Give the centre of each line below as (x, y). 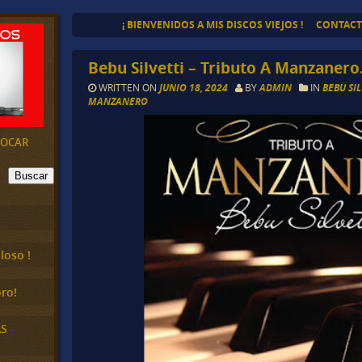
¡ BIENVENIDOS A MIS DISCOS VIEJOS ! (212, 25)
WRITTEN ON (128, 88)
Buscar (31, 175)
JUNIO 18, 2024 (195, 88)
